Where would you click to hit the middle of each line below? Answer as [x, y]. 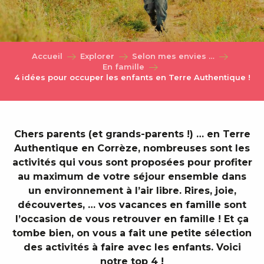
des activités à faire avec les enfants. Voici [132, 247]
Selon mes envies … [173, 56]
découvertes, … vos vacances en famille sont [132, 204]
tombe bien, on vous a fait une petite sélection [132, 233]
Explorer [97, 56]
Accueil [47, 56]
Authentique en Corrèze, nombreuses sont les [132, 148]
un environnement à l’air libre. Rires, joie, [132, 190]
